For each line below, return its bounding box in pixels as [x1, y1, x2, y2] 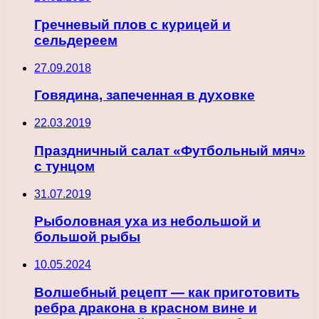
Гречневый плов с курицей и [34, 17, 231, 33]
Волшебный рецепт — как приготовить [34, 284, 300, 300]
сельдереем [34, 33, 117, 48]
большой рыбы [34, 229, 140, 245]
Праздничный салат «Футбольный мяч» [34, 142, 305, 158]
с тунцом [34, 158, 95, 174]
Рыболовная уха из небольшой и [34, 214, 261, 229]
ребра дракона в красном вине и [34, 300, 257, 315]
